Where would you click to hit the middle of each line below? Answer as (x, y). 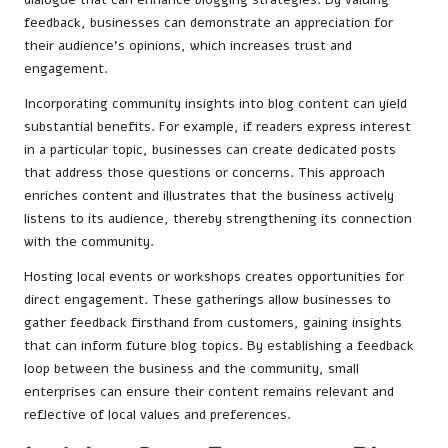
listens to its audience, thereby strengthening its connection (218, 219)
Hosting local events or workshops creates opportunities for (214, 277)
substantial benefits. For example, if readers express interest (217, 127)
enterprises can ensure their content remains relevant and (209, 392)
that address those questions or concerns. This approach (204, 173)
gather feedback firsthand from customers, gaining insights (213, 323)
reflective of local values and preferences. (157, 415)
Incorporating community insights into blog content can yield (215, 104)
